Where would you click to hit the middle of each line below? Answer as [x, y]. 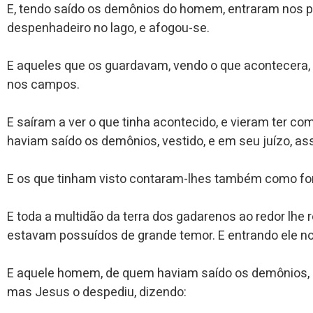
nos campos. [43, 85]
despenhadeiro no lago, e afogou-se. [108, 28]
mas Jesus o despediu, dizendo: [97, 292]
